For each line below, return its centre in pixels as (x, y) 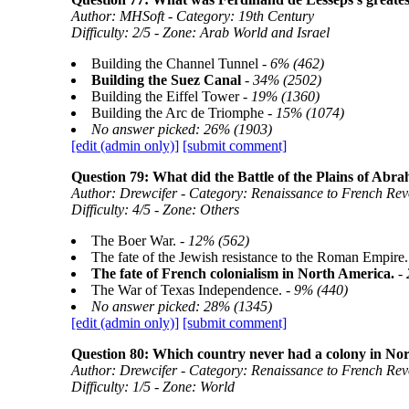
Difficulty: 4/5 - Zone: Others (155, 210)
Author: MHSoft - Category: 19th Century (192, 16)
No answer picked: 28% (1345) (181, 306)
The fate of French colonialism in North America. (242, 273)
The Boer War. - (139, 241)
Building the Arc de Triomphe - (183, 113)
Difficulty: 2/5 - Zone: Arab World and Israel (200, 32)
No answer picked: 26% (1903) (181, 129)
